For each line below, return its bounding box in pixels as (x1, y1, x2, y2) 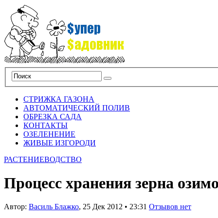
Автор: (4, 202, 29, 211)
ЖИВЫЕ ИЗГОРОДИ (23, 138, 96, 147)
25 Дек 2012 (83, 202, 123, 211)
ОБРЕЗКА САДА (23, 112, 82, 121)
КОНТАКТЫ (23, 121, 68, 129)
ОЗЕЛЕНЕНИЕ (23, 129, 75, 138)
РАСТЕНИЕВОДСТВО (4, 155, 82, 163)
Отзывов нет (149, 202, 191, 211)
